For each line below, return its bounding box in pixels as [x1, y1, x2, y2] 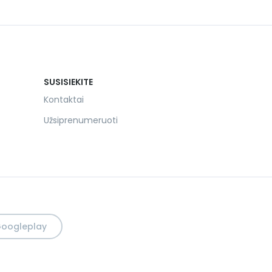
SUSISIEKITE [43, 76, 93, 88]
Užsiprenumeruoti [43, 114, 118, 126]
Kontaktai [43, 93, 84, 106]
